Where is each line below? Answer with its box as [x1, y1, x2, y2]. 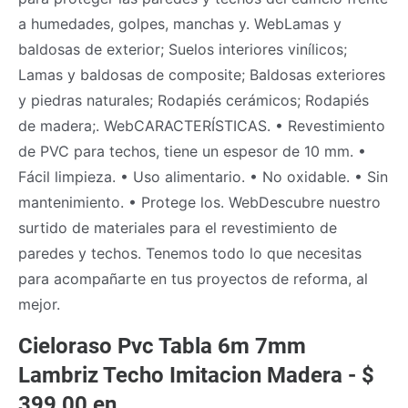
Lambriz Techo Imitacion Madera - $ [18, 362, 374, 388]
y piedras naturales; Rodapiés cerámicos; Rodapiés [18, 90, 369, 109]
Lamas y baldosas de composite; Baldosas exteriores [18, 65, 385, 84]
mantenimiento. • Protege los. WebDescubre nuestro [18, 192, 381, 211]
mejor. [18, 294, 60, 313]
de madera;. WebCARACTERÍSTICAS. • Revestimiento [18, 116, 385, 135]
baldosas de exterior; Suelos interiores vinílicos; [18, 39, 347, 58]
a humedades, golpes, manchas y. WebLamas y [18, 14, 342, 33]
